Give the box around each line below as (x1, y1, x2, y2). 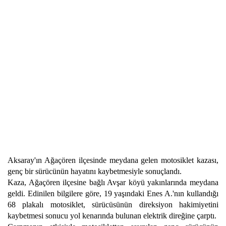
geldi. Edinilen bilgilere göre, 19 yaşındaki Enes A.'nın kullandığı (8, 189, 218, 198)
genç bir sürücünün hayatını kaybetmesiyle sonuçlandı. (8, 167, 182, 176)
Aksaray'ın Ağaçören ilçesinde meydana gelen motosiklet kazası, (8, 156, 218, 164)
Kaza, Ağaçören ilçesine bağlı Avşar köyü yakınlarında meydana (8, 178, 218, 187)
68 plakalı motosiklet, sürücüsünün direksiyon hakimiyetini (8, 200, 218, 209)
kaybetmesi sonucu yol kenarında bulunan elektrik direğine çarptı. (8, 211, 216, 220)
